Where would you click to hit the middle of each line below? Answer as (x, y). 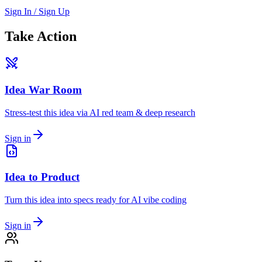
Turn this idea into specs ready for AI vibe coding (96, 200)
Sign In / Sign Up (37, 12)
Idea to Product (42, 177)
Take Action (41, 37)
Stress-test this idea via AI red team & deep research (100, 112)
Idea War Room (43, 89)
